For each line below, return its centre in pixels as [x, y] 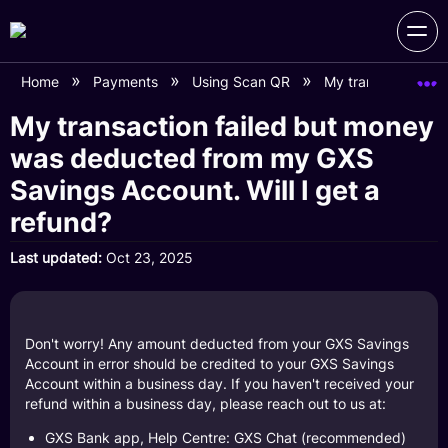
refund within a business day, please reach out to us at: [205, 403]
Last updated [54, 258]
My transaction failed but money [222, 126]
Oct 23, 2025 [149, 258]
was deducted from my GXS [192, 158]
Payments [128, 81]
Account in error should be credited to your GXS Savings [209, 363]
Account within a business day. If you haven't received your [219, 383]
